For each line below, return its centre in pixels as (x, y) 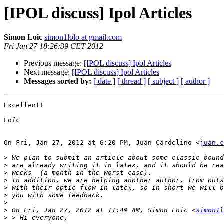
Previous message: (54, 63)
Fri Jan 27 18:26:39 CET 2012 (54, 46)
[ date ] (104, 81)
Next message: (48, 72)
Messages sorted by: (58, 81)
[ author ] (195, 81)
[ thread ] (132, 81)
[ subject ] (163, 81)
